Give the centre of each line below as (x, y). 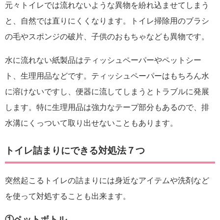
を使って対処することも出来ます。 (68, 196)
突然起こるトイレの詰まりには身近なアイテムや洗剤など (107, 181)
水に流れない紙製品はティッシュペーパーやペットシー (103, 60)
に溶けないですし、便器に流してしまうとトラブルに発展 (107, 92)
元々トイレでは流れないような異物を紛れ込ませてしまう (107, 5)
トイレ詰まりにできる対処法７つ (75, 151)
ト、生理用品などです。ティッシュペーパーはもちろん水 (107, 76)
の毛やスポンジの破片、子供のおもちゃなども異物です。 (107, 37)
